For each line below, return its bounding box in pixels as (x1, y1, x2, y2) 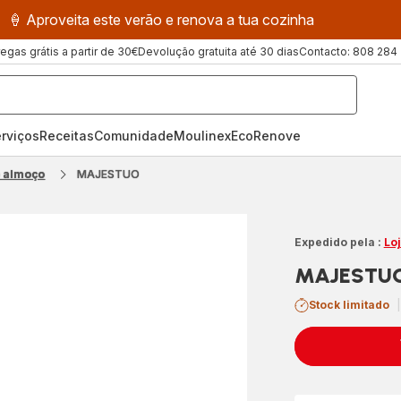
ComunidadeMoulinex (94, 128, 231, 143)
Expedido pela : (294, 235, 381, 249)
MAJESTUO (77, 167, 141, 181)
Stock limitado (308, 298, 389, 311)
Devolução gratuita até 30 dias (138, 45, 299, 58)
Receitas (39, 128, 94, 143)
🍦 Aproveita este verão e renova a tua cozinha (8, 11, 314, 29)
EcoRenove (231, 128, 301, 143)
